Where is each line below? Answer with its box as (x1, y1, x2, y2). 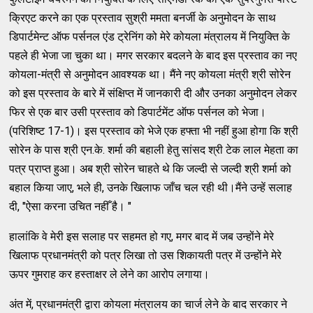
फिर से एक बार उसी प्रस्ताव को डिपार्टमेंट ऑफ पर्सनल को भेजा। (9, 105, 267, 119)
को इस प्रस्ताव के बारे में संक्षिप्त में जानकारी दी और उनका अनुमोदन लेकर (9, 86, 298, 100)
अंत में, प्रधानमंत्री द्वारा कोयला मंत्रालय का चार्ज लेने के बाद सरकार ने (9, 297, 288, 311)
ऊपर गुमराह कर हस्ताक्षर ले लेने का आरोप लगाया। (9, 267, 210, 281)
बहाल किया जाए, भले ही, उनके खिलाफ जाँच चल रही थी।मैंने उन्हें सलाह (9, 180, 293, 194)
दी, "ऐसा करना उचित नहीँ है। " (9, 199, 132, 213)
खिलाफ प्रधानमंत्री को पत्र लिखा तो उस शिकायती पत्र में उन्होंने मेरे (9, 248, 282, 262)
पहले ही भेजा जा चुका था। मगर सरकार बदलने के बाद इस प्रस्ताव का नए (9, 48, 298, 62)
